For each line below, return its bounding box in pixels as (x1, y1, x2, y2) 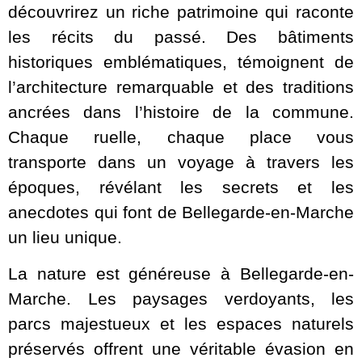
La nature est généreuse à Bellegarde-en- (8, 264, 354, 284)
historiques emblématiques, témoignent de (8, 52, 354, 71)
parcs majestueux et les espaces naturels (8, 314, 354, 334)
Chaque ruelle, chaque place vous (8, 127, 354, 146)
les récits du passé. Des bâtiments (8, 27, 354, 46)
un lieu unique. (8, 227, 122, 246)
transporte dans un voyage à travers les (8, 152, 354, 171)
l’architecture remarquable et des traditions (8, 77, 354, 96)
